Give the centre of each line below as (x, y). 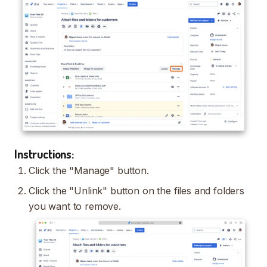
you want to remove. (75, 206)
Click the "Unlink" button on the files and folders (136, 190)
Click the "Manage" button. (89, 170)
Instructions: (44, 153)
